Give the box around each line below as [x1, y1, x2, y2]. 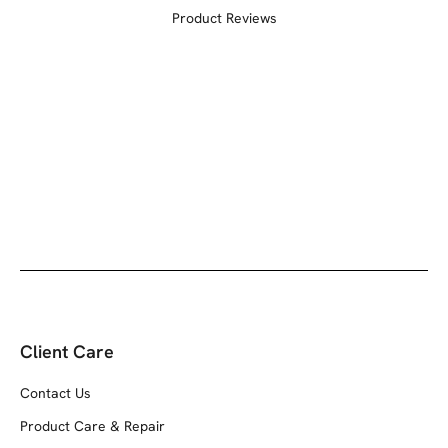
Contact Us [20, 383, 91, 402]
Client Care [20, 339, 114, 363]
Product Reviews [171, 8, 277, 27]
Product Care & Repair [20, 416, 165, 435]
